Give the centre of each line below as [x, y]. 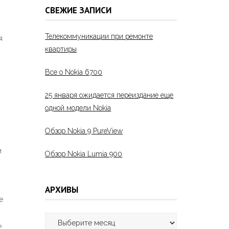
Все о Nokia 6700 [74, 72]
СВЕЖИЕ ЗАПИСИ [78, 10]
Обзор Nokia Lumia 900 [84, 154]
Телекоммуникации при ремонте [99, 37]
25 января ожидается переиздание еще [109, 95]
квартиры [61, 49]
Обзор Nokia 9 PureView [84, 131]
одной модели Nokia [78, 108]
